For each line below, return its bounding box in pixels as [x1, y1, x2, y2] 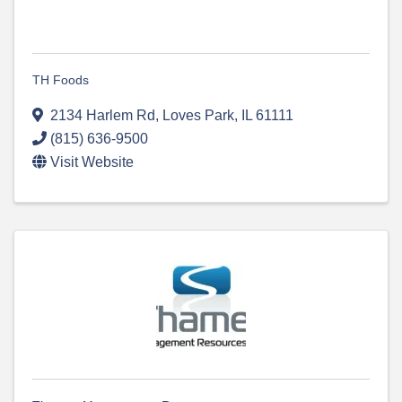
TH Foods [32, 73, 89, 88]
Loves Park [162, 108, 234, 124]
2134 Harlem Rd [50, 108, 155, 124]
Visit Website [50, 154, 134, 170]
